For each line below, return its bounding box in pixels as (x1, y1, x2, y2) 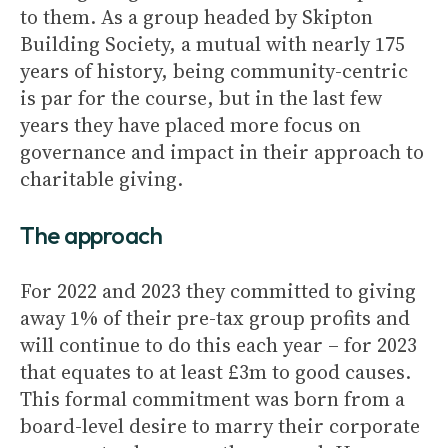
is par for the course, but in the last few (20, 84, 382, 112)
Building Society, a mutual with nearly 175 (20, 30, 405, 58)
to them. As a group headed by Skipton (20, 3, 373, 31)
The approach (20, 220, 163, 250)
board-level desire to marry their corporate (20, 412, 420, 440)
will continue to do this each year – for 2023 (20, 331, 417, 359)
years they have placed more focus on (20, 111, 361, 139)
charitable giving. (20, 165, 183, 193)
